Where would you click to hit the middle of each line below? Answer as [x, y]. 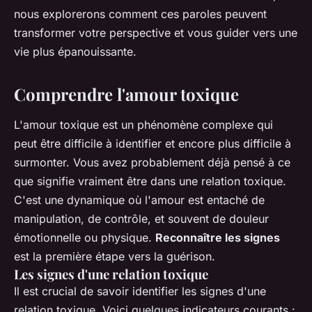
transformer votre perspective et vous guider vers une [156, 33]
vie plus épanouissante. [75, 52]
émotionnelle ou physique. [85, 238]
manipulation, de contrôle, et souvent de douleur [141, 219]
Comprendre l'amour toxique [126, 94]
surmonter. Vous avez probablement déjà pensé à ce [152, 163]
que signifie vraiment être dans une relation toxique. [150, 181]
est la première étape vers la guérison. [115, 257]
